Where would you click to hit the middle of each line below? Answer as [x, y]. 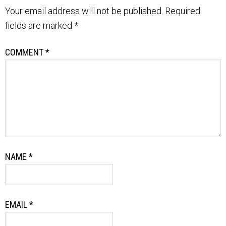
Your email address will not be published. [84, 11]
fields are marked [40, 25]
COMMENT [25, 52]
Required [183, 11]
